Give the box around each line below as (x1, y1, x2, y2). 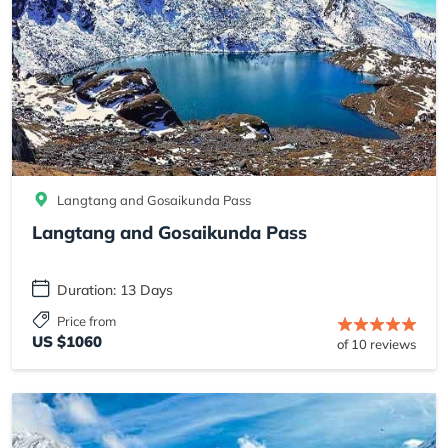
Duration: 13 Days (57, 280, 173, 299)
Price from (57, 312, 116, 329)
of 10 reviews (337, 335, 416, 352)
